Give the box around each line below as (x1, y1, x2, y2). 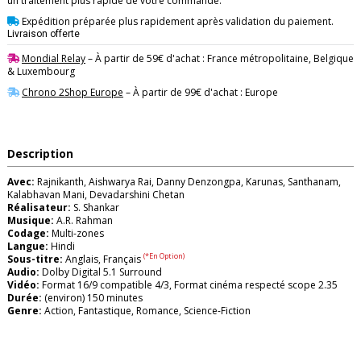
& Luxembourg (7, 64, 75, 79)
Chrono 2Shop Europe (22, 85, 123, 99)
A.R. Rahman (54, 213, 113, 227)
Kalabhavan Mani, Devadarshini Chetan (7, 187, 185, 201)
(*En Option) (143, 251, 185, 262)
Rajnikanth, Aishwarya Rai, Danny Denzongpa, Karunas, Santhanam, (35, 174, 341, 189)
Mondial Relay (22, 52, 85, 66)
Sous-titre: (7, 251, 63, 266)
